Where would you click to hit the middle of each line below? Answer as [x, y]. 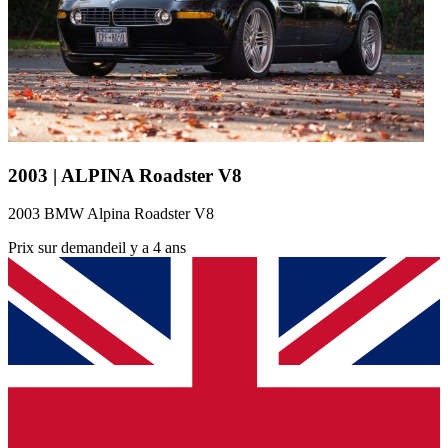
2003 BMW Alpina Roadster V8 [111, 214]
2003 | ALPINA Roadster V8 [125, 175]
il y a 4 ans [152, 248]
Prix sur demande [63, 248]
